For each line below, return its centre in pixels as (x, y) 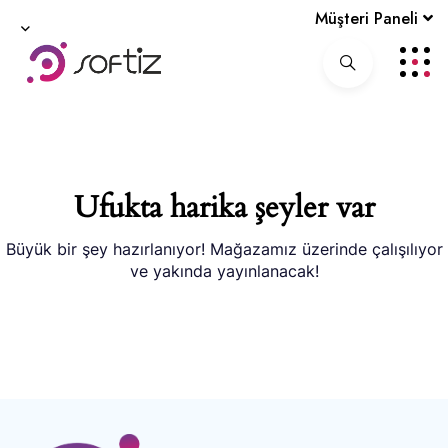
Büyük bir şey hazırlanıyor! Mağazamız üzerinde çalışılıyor (224, 248)
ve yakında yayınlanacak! (224, 270)
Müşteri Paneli (369, 19)
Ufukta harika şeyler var (224, 207)
